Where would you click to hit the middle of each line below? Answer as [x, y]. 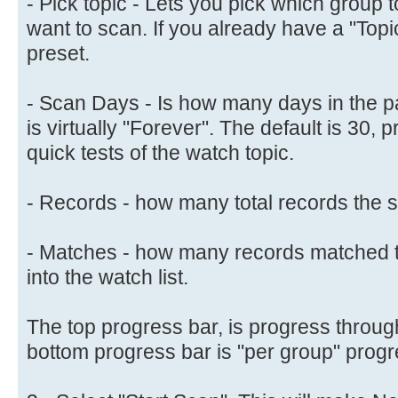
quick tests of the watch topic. [160, 152]
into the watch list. [107, 277]
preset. [58, 53]
